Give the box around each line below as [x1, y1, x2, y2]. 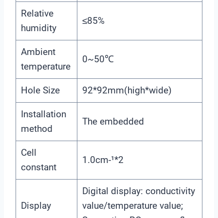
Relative [20, 7, 54, 19]
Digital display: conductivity [82, 185, 195, 197]
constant [20, 161, 56, 173]
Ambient [20, 46, 55, 57]
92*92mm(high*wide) [82, 84, 172, 96]
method [20, 123, 53, 134]
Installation [20, 108, 66, 120]
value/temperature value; [82, 200, 183, 211]
